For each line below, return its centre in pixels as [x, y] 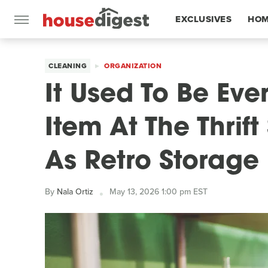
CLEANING [68, 66]
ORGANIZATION [133, 66]
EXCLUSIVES [203, 19]
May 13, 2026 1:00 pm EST [159, 192]
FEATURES [199, 57]
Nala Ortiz [75, 192]
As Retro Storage [152, 162]
